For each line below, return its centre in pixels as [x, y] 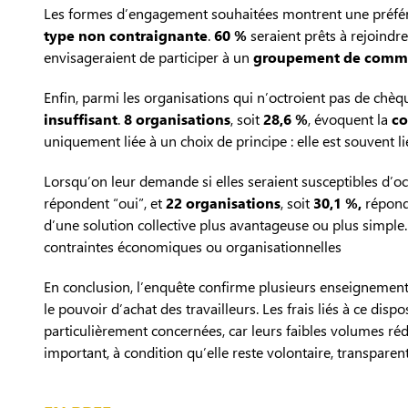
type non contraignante [126, 36]
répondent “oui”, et [105, 203]
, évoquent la [350, 119]
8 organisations [177, 119]
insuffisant [81, 119]
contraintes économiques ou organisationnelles [193, 247]
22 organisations [223, 203]
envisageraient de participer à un [148, 57]
